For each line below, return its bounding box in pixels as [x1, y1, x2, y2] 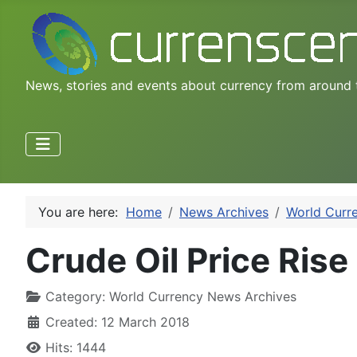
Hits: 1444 [45, 339, 106, 355]
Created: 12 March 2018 [45, 314, 190, 330]
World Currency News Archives [109, 288, 296, 304]
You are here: [38, 204, 126, 220]
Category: [41, 288, 109, 304]
